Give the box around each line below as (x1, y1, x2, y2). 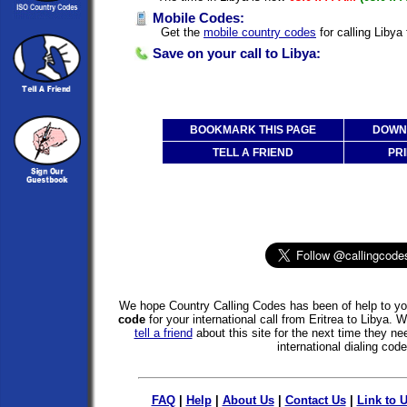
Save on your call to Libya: (149, 45, 321, 61)
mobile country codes (203, 25, 316, 39)
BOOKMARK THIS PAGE (190, 123, 316, 136)
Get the (157, 25, 203, 39)
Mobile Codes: (149, 10, 244, 25)
